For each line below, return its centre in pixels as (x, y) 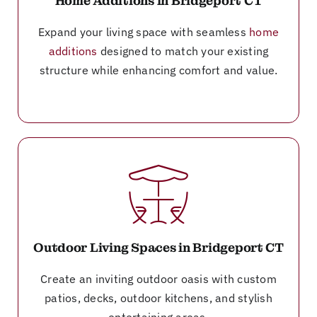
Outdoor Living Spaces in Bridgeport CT (158, 247)
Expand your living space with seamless (144, 31)
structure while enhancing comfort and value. (158, 70)
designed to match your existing (183, 51)
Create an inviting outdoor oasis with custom (158, 278)
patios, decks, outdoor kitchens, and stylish (158, 298)
